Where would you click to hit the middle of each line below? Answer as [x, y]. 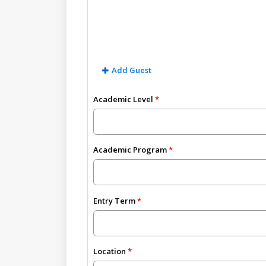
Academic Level [123, 99]
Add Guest [132, 70]
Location [110, 251]
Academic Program [130, 150]
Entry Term [115, 200]
